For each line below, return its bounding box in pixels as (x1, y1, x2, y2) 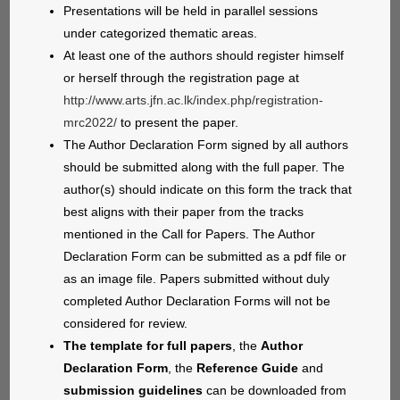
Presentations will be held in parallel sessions (63, 4, 319, 19)
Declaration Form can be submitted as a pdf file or (63, 249, 347, 264)
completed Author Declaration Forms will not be (63, 294, 331, 309)
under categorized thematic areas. (63, 26, 258, 41)
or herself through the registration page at (63, 71, 300, 86)
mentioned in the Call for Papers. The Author (63, 227, 316, 242)
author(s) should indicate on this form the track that (63, 182, 353, 197)
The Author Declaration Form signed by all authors (63, 137, 349, 153)
